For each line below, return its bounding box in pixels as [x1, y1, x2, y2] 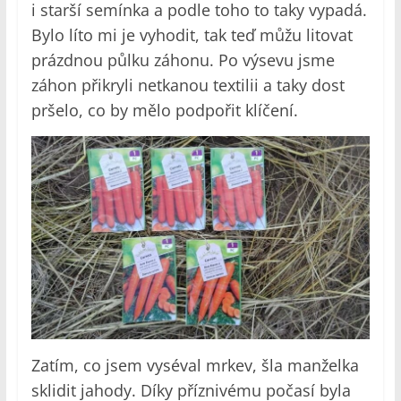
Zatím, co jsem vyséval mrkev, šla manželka [30, 354, 359, 376]
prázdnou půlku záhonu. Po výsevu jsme [30, 48, 335, 71]
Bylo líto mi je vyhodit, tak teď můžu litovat [30, 23, 353, 46]
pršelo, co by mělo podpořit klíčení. [30, 98, 298, 121]
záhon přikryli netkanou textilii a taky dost [30, 73, 345, 96]
